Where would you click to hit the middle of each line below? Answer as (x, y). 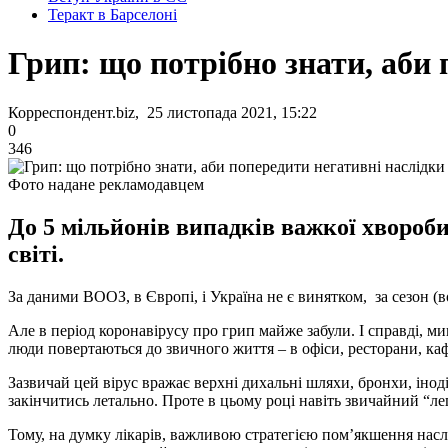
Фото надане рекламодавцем (106, 184)
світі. (36, 253)
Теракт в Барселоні (112, 14)
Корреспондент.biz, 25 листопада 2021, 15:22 (162, 112)
